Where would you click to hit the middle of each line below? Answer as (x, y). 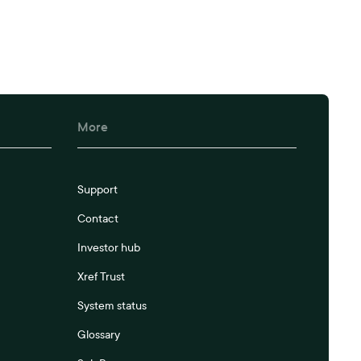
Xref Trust (101, 277)
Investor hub (108, 248)
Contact (98, 219)
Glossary (98, 335)
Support (97, 190)
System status (112, 306)
